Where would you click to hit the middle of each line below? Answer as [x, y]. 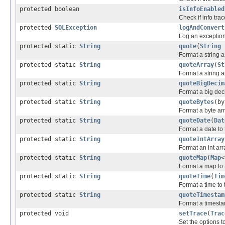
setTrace [193, 214]
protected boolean [49, 9]
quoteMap [193, 158]
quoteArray [196, 65]
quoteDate [195, 121]
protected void [44, 214]
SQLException [76, 28]
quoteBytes [196, 102]
